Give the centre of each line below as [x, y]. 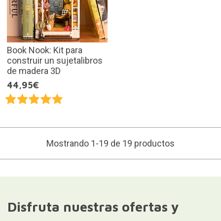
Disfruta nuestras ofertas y [93, 207]
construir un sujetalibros [55, 61]
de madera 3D [34, 71]
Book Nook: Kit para [44, 50]
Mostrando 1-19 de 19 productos [110, 144]
